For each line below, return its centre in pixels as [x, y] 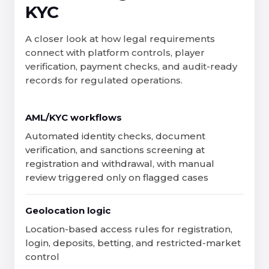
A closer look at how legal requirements [120, 39]
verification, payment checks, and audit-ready [131, 66]
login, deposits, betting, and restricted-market [133, 243]
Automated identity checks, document [115, 136]
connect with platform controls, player [115, 53]
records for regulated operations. [104, 80]
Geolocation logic [68, 210]
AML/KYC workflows [74, 117]
